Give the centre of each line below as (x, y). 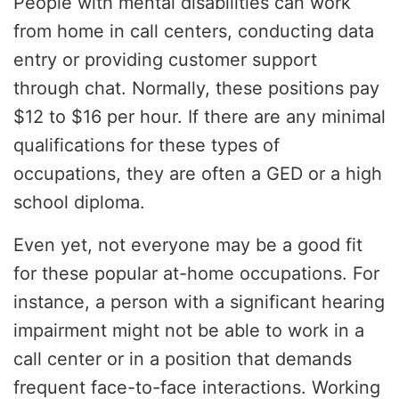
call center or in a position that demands (183, 359)
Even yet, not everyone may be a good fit (188, 245)
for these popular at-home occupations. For (196, 274)
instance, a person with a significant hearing (199, 302)
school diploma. (79, 203)
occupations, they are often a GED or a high (198, 174)
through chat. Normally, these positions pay (196, 89)
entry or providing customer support (165, 60)
